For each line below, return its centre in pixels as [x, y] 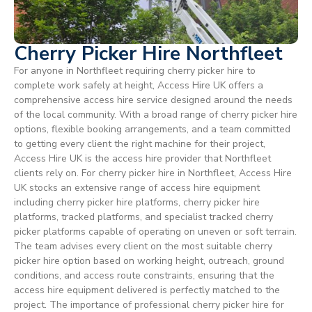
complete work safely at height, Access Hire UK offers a [139, 86]
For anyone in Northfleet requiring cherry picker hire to [135, 71]
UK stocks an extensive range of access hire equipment [137, 188]
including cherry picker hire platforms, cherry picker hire [137, 203]
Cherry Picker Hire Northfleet [148, 54]
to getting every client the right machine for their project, [140, 144]
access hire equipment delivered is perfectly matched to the [147, 290]
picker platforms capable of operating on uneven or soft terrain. [155, 232]
